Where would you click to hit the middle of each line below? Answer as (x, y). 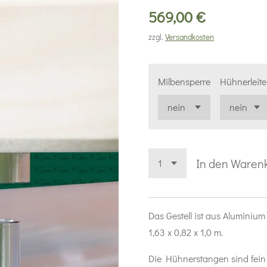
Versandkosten (190, 37)
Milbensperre (184, 81)
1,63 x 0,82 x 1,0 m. (186, 232)
